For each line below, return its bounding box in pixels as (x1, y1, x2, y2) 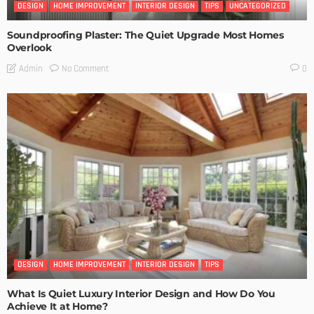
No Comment (62, 62, 109, 74)
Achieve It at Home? (7, 299, 108, 313)
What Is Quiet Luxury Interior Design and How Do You (7, 287, 275, 300)
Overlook (7, 41, 52, 55)
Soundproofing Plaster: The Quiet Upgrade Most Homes (7, 29, 284, 42)
